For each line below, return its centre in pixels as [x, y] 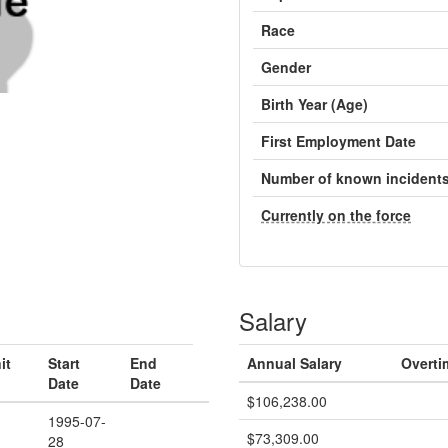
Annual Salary [294, 363]
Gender [286, 67]
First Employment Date [338, 141]
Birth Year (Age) [314, 104]
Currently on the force [336, 215]
